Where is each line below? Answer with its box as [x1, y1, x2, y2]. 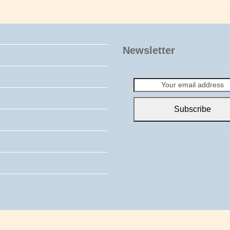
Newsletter [122, 45, 175, 56]
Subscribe [174, 105, 212, 114]
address [132, 100, 159, 109]
